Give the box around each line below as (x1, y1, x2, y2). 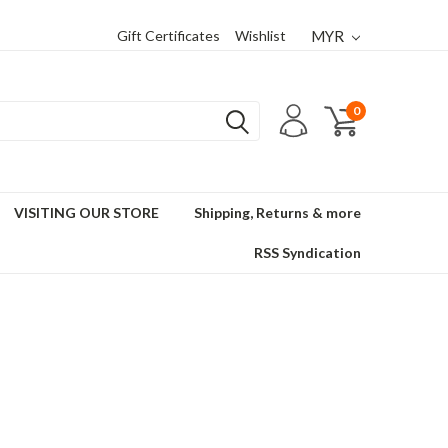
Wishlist (235, 27, 287, 44)
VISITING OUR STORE (14, 204, 159, 221)
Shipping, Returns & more (194, 204, 361, 221)
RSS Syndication (254, 244, 361, 261)
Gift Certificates (117, 27, 221, 44)
